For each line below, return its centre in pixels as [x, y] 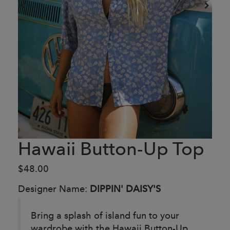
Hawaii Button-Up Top [111, 148]
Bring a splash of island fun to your [105, 215]
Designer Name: [54, 188]
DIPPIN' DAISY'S [125, 188]
